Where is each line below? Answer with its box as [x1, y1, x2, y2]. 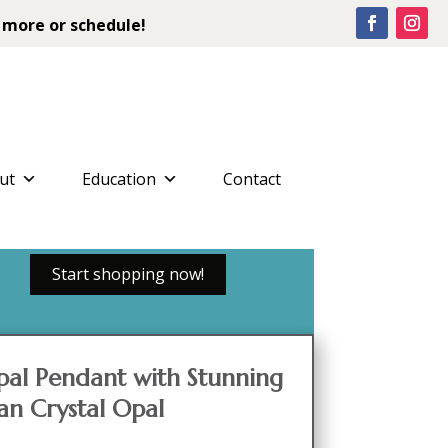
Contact [222, 167, 281, 190]
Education [81, 167, 156, 190]
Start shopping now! [51, 263, 204, 286]
